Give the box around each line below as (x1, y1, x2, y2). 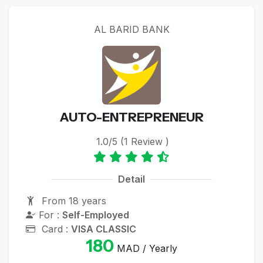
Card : (38, 222, 71, 235)
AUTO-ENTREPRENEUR (59, 109, 204, 124)
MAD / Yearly (114, 242, 177, 254)
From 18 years (38, 194, 106, 207)
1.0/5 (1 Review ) (96, 135, 169, 147)
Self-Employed (62, 208, 129, 221)
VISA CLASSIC (70, 222, 136, 235)
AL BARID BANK (93, 23, 170, 35)
